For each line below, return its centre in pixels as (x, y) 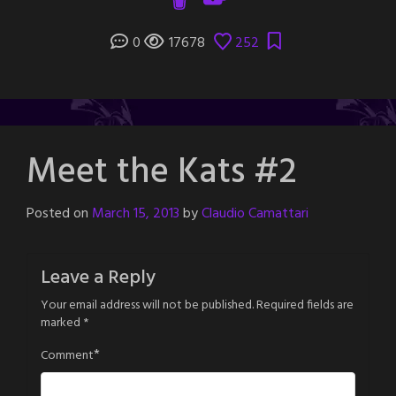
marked (62, 323)
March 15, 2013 (136, 213)
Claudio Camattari (255, 213)
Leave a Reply (98, 278)
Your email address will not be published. (147, 305)
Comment (67, 355)
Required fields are (305, 305)
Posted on (59, 213)
